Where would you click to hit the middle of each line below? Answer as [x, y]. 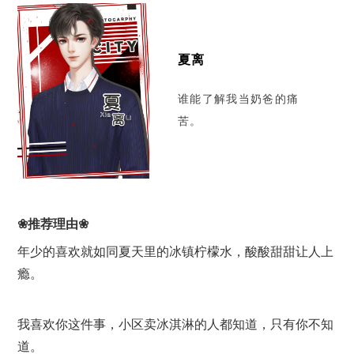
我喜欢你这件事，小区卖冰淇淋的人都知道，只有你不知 [175, 325]
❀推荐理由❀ [53, 224]
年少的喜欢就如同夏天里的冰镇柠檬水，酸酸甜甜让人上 [175, 252]
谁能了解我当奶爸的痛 [238, 99]
